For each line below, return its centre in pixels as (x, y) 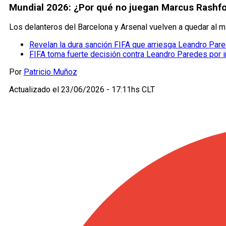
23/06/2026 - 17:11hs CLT (108, 90)
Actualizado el (35, 90)
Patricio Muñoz (50, 72)
